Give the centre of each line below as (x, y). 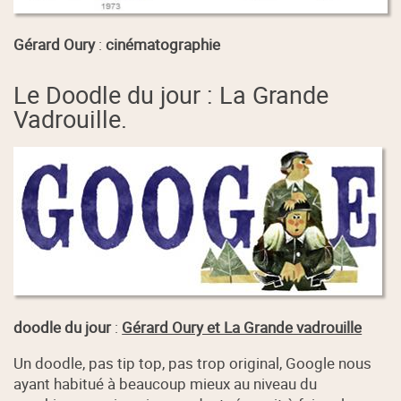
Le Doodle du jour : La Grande (171, 94)
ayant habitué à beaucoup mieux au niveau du (166, 383)
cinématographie (163, 45)
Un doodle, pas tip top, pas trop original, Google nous (193, 363)
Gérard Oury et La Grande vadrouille (242, 327)
